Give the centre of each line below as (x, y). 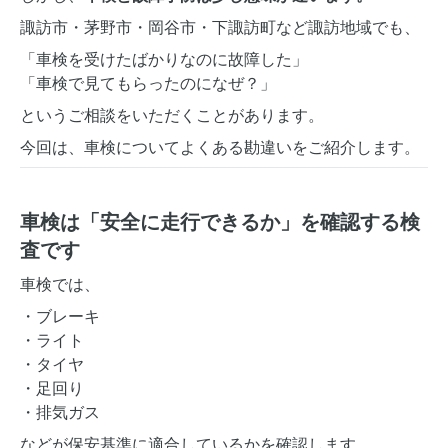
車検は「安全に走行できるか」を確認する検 (220, 221)
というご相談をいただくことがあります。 (172, 115)
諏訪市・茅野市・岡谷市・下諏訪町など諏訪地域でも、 (220, 27)
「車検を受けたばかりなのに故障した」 (164, 59)
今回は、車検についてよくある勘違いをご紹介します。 (220, 147)
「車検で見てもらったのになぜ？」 (148, 83)
